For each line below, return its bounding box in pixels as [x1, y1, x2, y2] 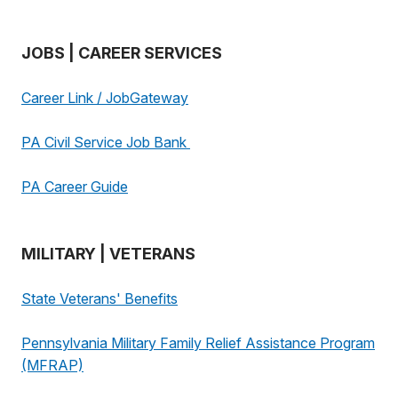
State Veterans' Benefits [21, 290, 178, 307]
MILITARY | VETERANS [21, 244, 195, 263]
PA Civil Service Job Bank [21, 133, 190, 151]
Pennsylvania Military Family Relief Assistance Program [21, 334, 375, 352]
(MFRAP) [21, 356, 84, 374]
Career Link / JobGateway [21, 89, 188, 107]
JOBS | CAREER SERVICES [21, 44, 222, 62]
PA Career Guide [21, 178, 128, 195]
